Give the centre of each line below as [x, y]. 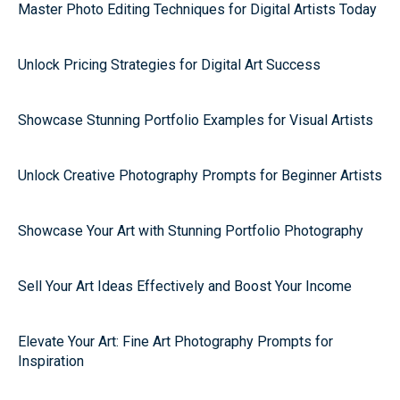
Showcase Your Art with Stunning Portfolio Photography [191, 231]
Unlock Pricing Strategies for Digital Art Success [169, 65]
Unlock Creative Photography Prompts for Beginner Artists [200, 175]
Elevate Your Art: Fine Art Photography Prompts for [175, 342]
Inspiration [51, 361]
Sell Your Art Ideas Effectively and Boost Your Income [185, 286]
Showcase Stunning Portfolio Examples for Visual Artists [196, 120]
